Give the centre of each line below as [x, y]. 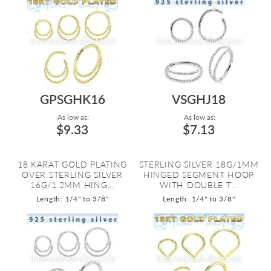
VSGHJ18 [199, 99]
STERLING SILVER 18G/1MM [199, 164]
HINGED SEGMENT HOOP [199, 175]
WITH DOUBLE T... [199, 185]
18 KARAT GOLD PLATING [72, 164]
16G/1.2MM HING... [72, 185]
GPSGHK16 [72, 99]
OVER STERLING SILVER [72, 175]
